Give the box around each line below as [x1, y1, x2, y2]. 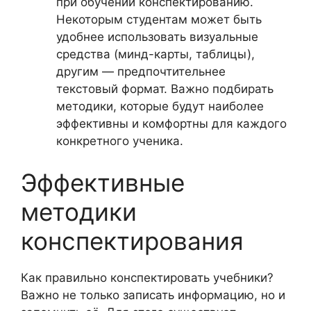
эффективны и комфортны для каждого [56, 117, 287, 131]
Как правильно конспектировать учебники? [21, 270, 274, 285]
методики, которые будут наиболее [56, 99, 264, 113]
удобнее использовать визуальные [56, 30, 258, 44]
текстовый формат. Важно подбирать [56, 82, 274, 96]
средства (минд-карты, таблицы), [56, 47, 255, 61]
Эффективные [21, 167, 185, 197]
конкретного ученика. [56, 134, 183, 148]
